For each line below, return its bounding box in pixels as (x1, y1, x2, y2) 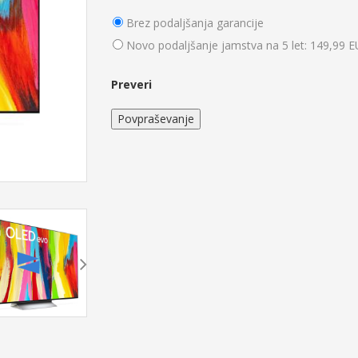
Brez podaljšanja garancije (126, 14, 264, 30)
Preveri (111, 76, 152, 92)
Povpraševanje (117, 110, 194, 126)
